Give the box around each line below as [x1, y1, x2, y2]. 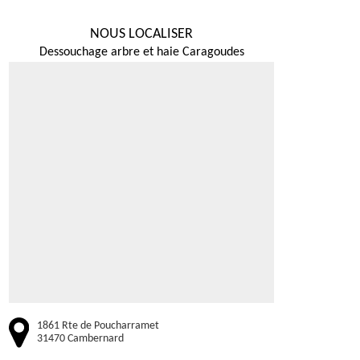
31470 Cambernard [37, 333, 124, 346]
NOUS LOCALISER [90, 27, 193, 42]
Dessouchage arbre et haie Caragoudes [39, 46, 244, 59]
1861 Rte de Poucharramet [37, 320, 159, 333]
